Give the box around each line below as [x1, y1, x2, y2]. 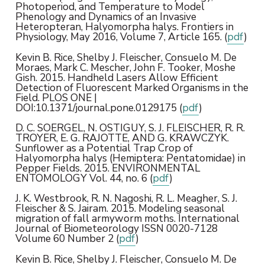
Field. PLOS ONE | [15, 90, 97, 105]
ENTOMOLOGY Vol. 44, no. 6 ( [15, 170, 153, 185]
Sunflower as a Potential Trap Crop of [15, 140, 193, 155]
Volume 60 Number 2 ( [15, 231, 119, 246]
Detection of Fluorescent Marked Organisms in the [15, 80, 248, 95]
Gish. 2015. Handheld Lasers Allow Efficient [15, 70, 218, 85]
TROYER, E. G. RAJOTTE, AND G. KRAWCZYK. [15, 130, 229, 145]
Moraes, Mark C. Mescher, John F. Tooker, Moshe [15, 60, 235, 75]
